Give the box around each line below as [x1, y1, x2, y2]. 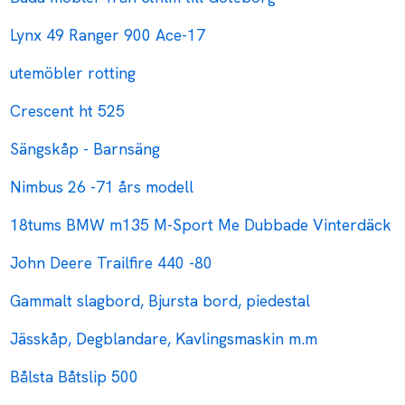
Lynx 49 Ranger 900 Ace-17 [10, 24, 206, 46]
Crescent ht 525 [10, 100, 126, 122]
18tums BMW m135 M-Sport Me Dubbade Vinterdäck [10, 214, 392, 236]
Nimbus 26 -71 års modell [10, 176, 194, 198]
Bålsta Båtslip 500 [10, 366, 139, 388]
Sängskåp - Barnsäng [10, 138, 161, 160]
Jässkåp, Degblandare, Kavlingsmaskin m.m [10, 328, 318, 350]
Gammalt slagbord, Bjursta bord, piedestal [10, 290, 311, 312]
